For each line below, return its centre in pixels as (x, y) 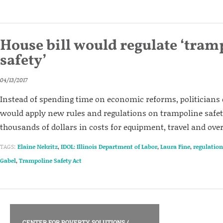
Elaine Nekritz (38, 147)
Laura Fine (175, 147)
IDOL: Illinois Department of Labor (109, 147)
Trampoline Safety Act (50, 161)
